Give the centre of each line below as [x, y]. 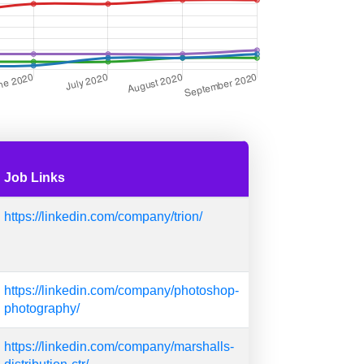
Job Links [35, 178]
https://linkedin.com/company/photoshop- [121, 290]
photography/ [42, 308]
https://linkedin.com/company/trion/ [103, 217]
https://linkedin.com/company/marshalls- [119, 347]
